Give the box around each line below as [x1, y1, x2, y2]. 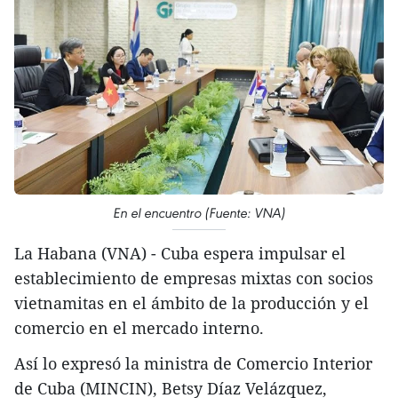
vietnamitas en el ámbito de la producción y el [14, 292, 369, 314]
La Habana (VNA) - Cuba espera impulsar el [14, 243, 346, 265]
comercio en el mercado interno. [14, 317, 264, 339]
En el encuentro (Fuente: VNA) [113, 204, 285, 222]
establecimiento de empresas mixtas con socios [14, 267, 373, 290]
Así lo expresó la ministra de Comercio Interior [14, 353, 372, 375]
